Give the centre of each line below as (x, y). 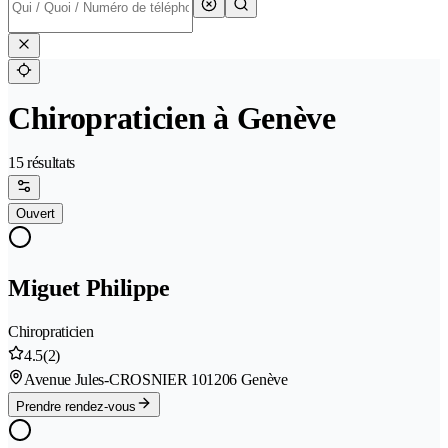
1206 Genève (247, 380)
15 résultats (42, 163)
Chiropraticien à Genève (172, 118)
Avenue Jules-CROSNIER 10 (115, 380)
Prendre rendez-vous (76, 407)
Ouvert (35, 214)
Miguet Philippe (89, 288)
